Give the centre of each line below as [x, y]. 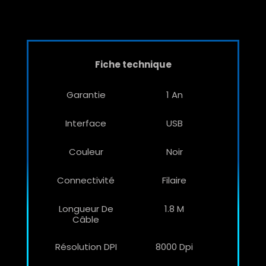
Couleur [86, 152]
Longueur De [86, 209]
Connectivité [86, 180]
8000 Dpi [174, 247]
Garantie [86, 95]
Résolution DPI [86, 247]
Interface [86, 123]
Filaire [174, 180]
